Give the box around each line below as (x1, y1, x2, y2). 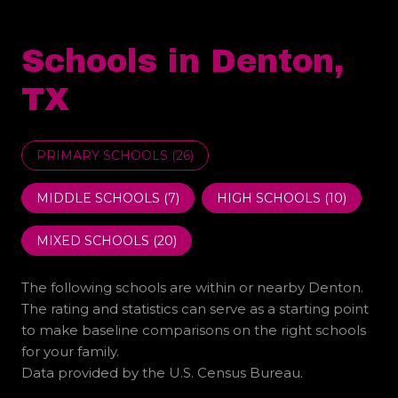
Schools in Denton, (21, 44, 344, 80)
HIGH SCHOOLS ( (217, 190, 329, 207)
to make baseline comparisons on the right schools (21, 322, 366, 339)
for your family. (21, 343, 119, 361)
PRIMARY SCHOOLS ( (36, 147, 176, 164)
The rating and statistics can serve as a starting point (21, 300, 369, 318)
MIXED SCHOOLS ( (36, 233, 157, 250)
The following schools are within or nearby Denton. (21, 279, 363, 297)
